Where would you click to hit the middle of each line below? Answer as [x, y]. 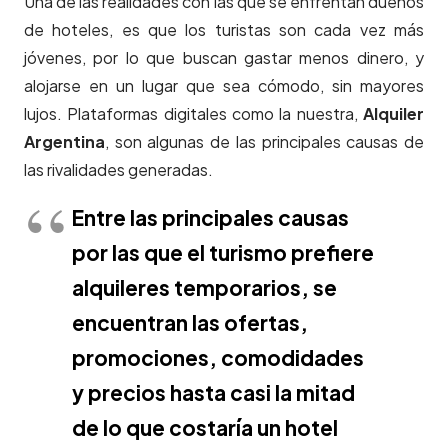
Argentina [64, 142]
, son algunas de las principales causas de [264, 142]
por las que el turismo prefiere [223, 253]
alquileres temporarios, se [204, 288]
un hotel [295, 428]
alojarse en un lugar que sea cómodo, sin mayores [224, 86]
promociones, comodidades [218, 358]
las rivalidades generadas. [118, 170]
